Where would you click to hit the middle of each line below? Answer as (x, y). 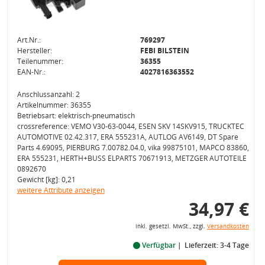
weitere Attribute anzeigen (61, 190)
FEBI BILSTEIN (164, 51)
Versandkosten (228, 226)
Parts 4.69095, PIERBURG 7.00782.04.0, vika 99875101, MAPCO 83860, (133, 148)
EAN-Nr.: (31, 72)
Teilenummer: (40, 61)
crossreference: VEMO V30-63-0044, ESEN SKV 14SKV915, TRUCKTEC (130, 126)
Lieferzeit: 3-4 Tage (216, 245)
